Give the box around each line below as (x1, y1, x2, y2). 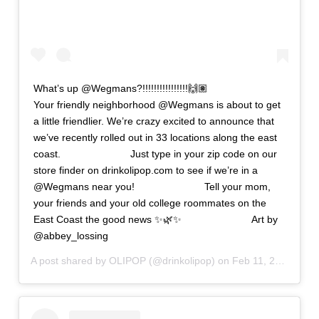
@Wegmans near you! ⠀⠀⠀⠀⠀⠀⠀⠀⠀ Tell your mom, (33, 180, 271, 192)
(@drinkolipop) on (145, 254, 232, 266)
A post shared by (30, 254, 109, 266)
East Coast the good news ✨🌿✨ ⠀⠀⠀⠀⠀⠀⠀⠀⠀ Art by (33, 213, 278, 225)
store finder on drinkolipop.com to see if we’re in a (33, 164, 258, 176)
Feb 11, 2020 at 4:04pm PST (231, 254, 275, 266)
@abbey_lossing (33, 229, 108, 241)
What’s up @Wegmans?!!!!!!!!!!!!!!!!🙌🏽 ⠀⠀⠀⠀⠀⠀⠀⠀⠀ (33, 82, 275, 94)
